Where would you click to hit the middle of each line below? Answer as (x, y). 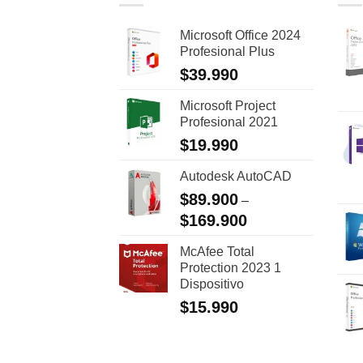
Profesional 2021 (229, 122)
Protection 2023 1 (231, 267)
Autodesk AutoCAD (236, 176)
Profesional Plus (227, 51)
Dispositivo (212, 284)
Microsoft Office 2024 (240, 35)
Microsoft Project (228, 105)
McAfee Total (217, 251)
